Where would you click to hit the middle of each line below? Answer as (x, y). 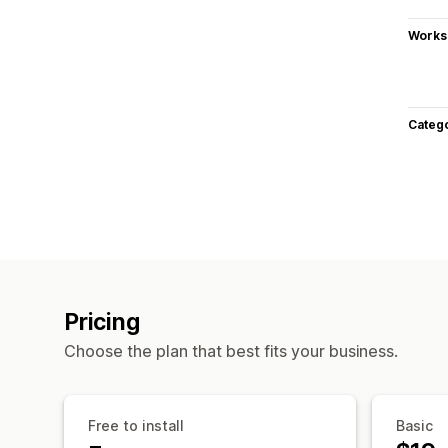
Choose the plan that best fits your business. (231, 350)
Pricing (102, 321)
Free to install (136, 425)
